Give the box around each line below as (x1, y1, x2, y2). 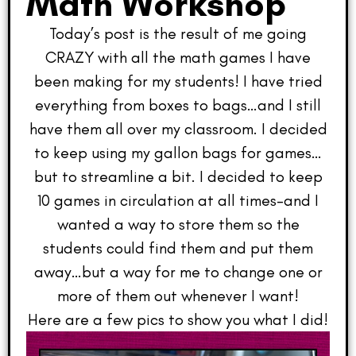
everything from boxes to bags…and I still (35, 95, 321, 115)
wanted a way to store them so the (56, 215, 300, 234)
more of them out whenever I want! (57, 286, 299, 306)
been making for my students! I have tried (33, 72, 323, 91)
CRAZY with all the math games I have (45, 48, 311, 68)
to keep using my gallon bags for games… (34, 143, 322, 163)
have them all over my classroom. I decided (29, 119, 327, 139)
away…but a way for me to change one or (33, 262, 323, 282)
